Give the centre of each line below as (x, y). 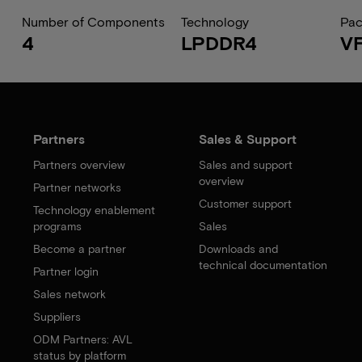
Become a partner (80, 248)
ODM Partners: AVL (83, 339)
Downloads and (238, 248)
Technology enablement (95, 210)
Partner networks (78, 187)
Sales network (70, 294)
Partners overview (80, 164)
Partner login (66, 271)
